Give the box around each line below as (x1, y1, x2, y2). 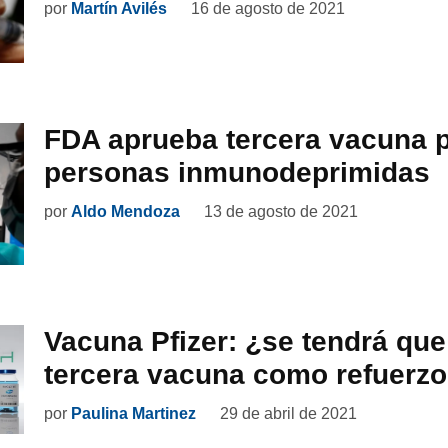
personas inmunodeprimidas (44, 156, 430, 188)
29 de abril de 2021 (220, 405, 357, 423)
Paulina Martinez (71, 405, 196, 423)
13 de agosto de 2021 (204, 202, 358, 220)
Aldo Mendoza (71, 202, 180, 220)
